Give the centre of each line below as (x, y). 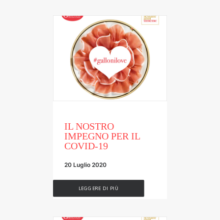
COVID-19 (86, 146)
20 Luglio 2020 (85, 165)
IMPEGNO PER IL (102, 136)
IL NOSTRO (89, 126)
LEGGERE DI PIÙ (98, 188)
